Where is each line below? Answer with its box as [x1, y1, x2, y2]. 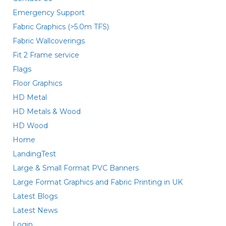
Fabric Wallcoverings [13, 36, 85, 45]
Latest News [13, 206, 58, 215]
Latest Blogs [13, 192, 58, 201]
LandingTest [13, 149, 56, 158]
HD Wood [13, 121, 48, 130]
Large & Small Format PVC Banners [13, 163, 139, 173]
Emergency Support [13, 8, 85, 17]
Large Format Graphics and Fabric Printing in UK [13, 178, 183, 187]
